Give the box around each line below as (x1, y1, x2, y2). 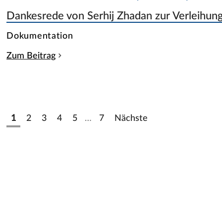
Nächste (114, 113, 148, 122)
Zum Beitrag (6, 52, 56, 60)
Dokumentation (6, 31, 73, 41)
